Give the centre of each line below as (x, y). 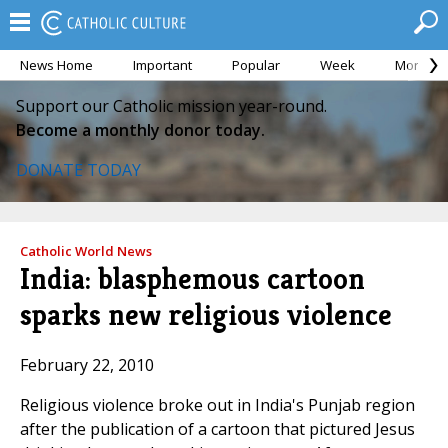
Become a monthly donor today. (140, 130)
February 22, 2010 (87, 365)
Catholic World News (86, 251)
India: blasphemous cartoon (192, 279)
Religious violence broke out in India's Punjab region (217, 405)
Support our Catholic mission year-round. (171, 106)
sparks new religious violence (206, 315)
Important (162, 65)
